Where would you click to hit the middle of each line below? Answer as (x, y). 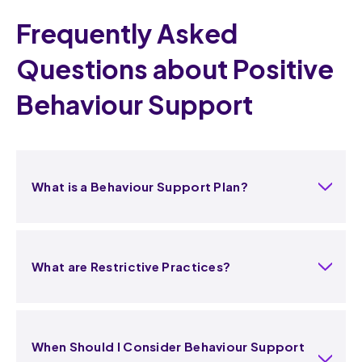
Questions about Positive (175, 68)
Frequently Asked (127, 33)
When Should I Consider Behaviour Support (168, 346)
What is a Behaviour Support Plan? (140, 186)
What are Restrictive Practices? (131, 266)
